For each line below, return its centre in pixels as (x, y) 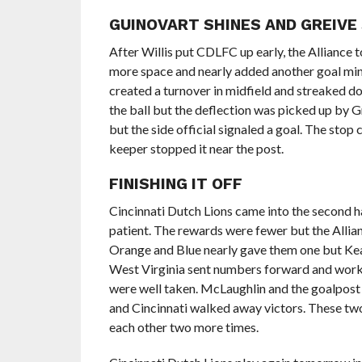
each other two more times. (183, 327)
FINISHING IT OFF (175, 184)
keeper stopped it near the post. (196, 148)
